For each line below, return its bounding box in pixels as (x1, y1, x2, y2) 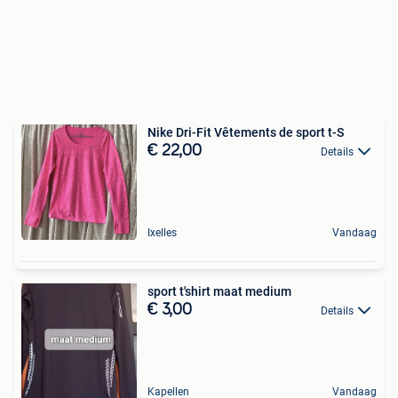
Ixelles (147, 227, 177, 239)
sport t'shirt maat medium (147, 284, 291, 298)
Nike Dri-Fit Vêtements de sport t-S (147, 125, 344, 139)
